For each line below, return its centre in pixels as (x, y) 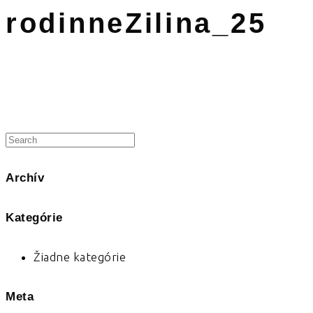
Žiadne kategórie (80, 257)
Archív (25, 178)
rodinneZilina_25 (136, 23)
